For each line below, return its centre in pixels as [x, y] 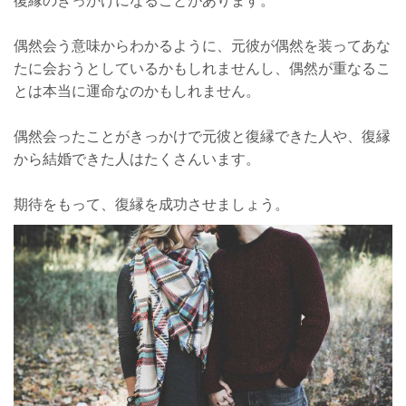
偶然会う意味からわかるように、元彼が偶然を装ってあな [202, 45]
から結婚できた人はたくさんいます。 [137, 158]
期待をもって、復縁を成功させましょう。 [151, 203]
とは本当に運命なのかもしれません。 [137, 90]
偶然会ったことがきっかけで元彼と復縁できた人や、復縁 [202, 135]
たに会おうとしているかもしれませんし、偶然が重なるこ [202, 68]
